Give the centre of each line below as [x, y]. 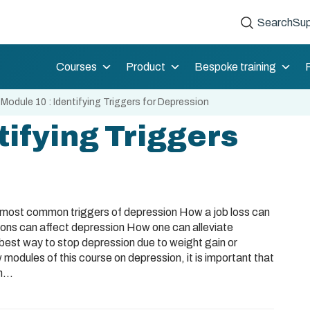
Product [146, 66]
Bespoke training [235, 66]
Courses [76, 66]
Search [275, 22]
